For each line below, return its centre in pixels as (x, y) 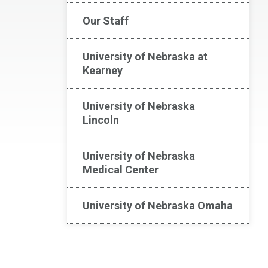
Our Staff (106, 21)
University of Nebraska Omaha (158, 205)
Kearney (103, 70)
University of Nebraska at (145, 57)
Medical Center (121, 170)
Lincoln (101, 120)
